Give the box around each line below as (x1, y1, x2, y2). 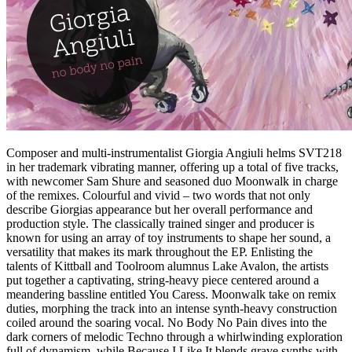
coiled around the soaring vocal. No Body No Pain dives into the (6, 315, 327, 329)
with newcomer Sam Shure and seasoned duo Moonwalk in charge (6, 174, 338, 188)
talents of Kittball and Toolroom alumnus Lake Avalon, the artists (6, 258, 328, 273)
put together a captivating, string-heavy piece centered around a (6, 273, 319, 287)
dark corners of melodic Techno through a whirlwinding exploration (6, 329, 343, 343)
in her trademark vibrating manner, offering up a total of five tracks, (6, 159, 339, 174)
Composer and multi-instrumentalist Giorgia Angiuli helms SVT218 (6, 145, 342, 159)
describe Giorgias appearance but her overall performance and (6, 202, 313, 216)
